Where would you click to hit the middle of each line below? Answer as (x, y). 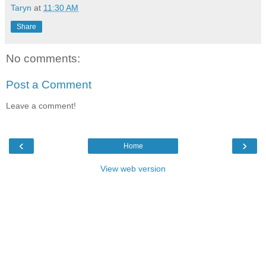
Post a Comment (49, 84)
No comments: (43, 59)
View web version (133, 168)
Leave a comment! (41, 106)
